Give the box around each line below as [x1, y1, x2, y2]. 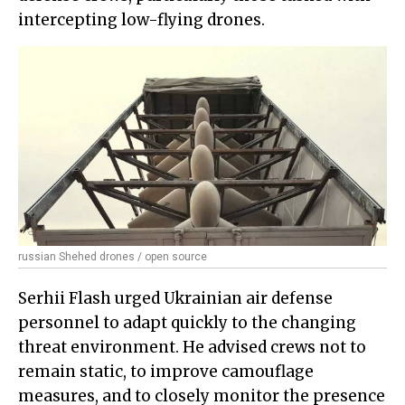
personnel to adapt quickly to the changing [18, 313, 356, 334]
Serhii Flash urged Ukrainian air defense [18, 288, 333, 309]
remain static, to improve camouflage [18, 362, 314, 382]
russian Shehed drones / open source [18, 250, 207, 264]
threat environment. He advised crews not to [18, 337, 366, 358]
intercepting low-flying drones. [18, 10, 265, 31]
